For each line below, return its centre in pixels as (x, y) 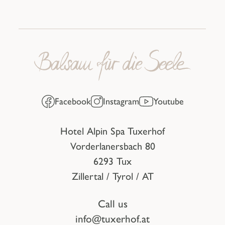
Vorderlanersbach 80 (113, 146)
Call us (113, 203)
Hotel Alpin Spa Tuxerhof (113, 131)
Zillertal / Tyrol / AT (113, 177)
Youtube (168, 101)
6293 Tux (113, 161)
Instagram (121, 101)
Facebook (73, 101)
